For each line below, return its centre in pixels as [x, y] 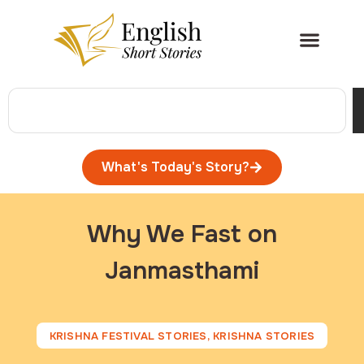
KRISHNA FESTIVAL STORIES [128, 336]
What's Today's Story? [175, 167]
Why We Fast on [182, 234]
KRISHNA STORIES [264, 336]
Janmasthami [182, 271]
